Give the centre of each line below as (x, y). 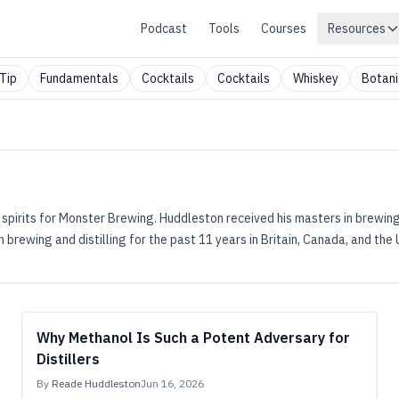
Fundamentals (79, 78)
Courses (284, 28)
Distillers (68, 359)
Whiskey (316, 78)
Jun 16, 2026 (172, 383)
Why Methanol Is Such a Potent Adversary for (193, 338)
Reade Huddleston (96, 383)
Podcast (164, 28)
